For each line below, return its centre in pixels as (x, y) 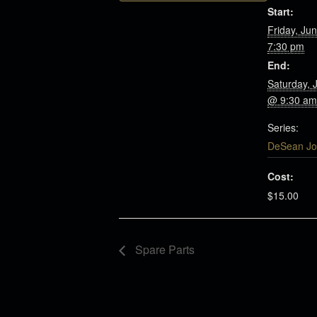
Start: (281, 11)
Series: (283, 127)
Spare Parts (163, 250)
